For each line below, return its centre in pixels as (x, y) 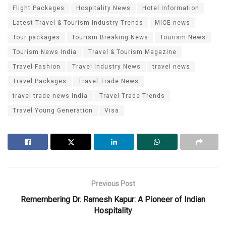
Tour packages (36, 38)
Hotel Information (171, 8)
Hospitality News (103, 8)
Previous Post (113, 184)
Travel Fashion (37, 67)
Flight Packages (39, 8)
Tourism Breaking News (110, 38)
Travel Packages (40, 81)
